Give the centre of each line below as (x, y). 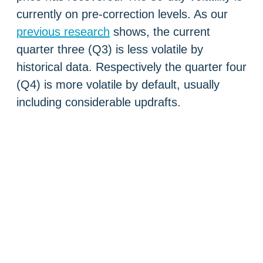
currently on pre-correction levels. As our (122, 14)
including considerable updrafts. (99, 102)
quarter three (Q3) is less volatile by (110, 50)
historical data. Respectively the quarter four (131, 67)
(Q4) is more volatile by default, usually (118, 85)
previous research (63, 32)
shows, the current (160, 32)
